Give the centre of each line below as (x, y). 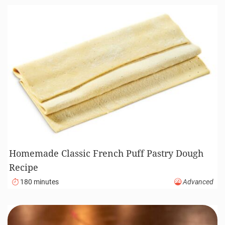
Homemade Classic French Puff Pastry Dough (106, 153)
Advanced (197, 182)
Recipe (24, 167)
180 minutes (39, 182)
